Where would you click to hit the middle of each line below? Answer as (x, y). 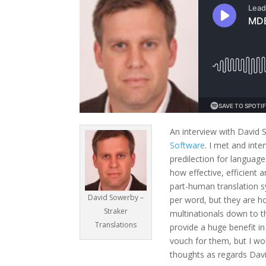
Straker (116, 211)
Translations (116, 224)
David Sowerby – (116, 197)
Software (188, 145)
